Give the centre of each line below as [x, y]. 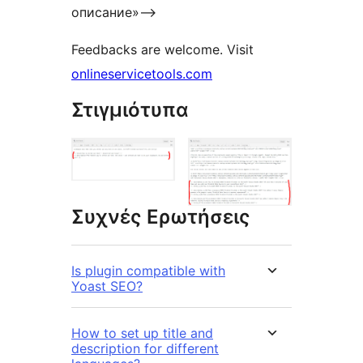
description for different [145, 348]
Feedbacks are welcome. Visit [162, 49]
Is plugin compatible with [148, 270]
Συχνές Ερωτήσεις [161, 216]
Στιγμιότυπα [130, 109]
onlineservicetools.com [142, 73]
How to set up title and [142, 333]
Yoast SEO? [107, 286]
